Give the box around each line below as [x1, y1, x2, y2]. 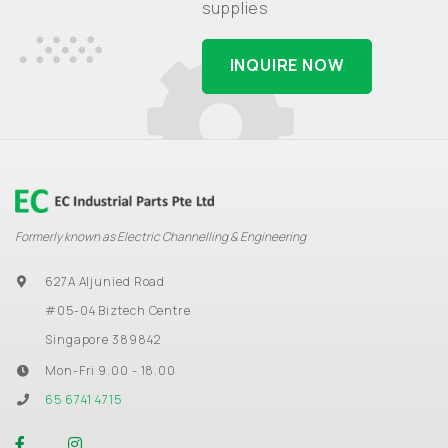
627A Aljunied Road [45, 273, 166, 291]
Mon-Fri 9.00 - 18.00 [45, 362, 176, 380]
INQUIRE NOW [229, 53, 345, 76]
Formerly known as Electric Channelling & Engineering [15, 228, 306, 246]
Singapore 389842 [45, 331, 161, 349]
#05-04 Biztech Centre [45, 302, 191, 320]
